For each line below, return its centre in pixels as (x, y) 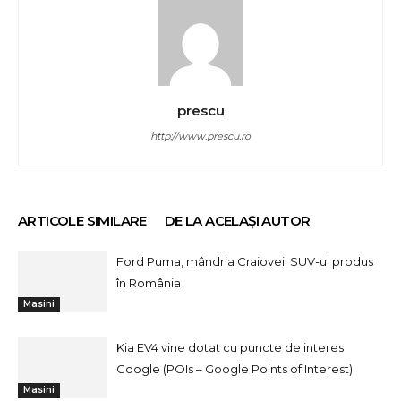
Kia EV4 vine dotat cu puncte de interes (230, 347)
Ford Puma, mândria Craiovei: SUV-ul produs (245, 261)
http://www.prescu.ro (200, 136)
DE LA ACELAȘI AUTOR (237, 221)
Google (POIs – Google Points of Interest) (235, 369)
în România (149, 283)
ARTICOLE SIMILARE (82, 221)
